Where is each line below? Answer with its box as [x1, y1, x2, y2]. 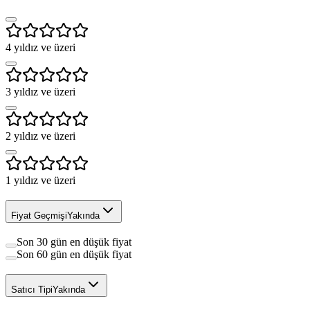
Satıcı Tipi [11, 284, 53, 295]
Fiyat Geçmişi [11, 210, 67, 221]
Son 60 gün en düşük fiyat [17, 248, 131, 260]
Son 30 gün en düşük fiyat [17, 235, 131, 248]
